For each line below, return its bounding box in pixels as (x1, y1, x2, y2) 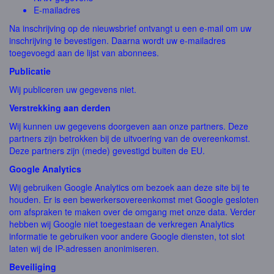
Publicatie (9, 65, 51, 77)
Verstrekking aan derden (9, 102, 111, 114)
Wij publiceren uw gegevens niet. (9, 83, 136, 95)
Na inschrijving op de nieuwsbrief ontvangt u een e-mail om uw (9, 22, 251, 34)
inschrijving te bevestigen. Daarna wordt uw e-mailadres (9, 34, 226, 46)
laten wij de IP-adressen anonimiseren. (9, 242, 159, 254)
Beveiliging (9, 261, 56, 273)
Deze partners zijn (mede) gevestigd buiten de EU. (9, 144, 205, 157)
